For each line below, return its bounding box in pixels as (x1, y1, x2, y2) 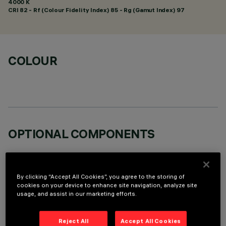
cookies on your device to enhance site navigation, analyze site (17, 182, 198, 189)
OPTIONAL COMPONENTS (8, 126, 155, 141)
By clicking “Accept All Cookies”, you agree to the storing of (17, 173, 185, 181)
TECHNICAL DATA (8, 199, 109, 214)
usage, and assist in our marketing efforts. (17, 190, 137, 198)
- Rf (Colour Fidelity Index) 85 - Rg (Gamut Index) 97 (27, 6, 185, 14)
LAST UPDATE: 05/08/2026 (8, 218, 90, 225)
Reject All (58, 217, 89, 225)
